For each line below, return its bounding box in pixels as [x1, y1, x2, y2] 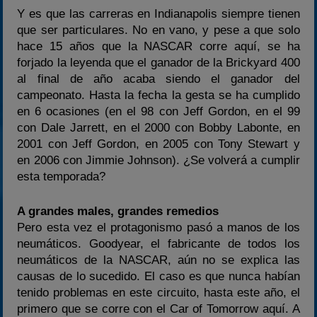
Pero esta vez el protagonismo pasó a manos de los [17, 220, 300, 234]
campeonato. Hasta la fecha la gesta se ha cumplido [17, 88, 300, 103]
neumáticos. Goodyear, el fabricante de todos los [17, 236, 300, 250]
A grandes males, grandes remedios [17, 204, 219, 218]
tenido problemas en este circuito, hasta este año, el [17, 285, 300, 299]
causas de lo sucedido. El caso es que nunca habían [17, 269, 300, 283]
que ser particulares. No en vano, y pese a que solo [17, 23, 300, 38]
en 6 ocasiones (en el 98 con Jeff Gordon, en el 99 [17, 105, 300, 119]
